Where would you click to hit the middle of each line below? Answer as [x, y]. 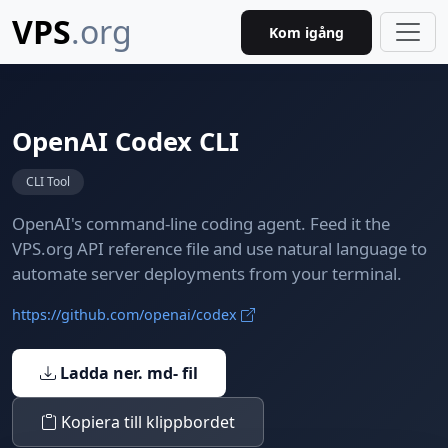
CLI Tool [48, 181]
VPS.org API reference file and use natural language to [219, 248]
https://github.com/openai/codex [126, 314]
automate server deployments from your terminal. [207, 273]
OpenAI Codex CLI [125, 141]
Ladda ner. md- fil [127, 373]
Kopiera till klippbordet [146, 422]
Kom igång [306, 32]
